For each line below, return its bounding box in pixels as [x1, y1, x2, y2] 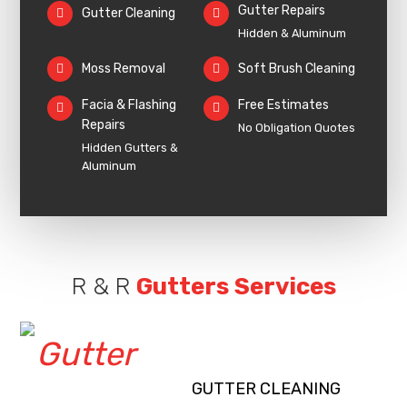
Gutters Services [135, 272, 336, 301]
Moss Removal [82, 60, 166, 76]
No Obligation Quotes [238, 120, 355, 134]
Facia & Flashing [82, 96, 177, 113]
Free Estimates [238, 96, 329, 113]
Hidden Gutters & [82, 140, 179, 154]
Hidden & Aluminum [238, 25, 346, 40]
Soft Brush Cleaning [238, 60, 355, 76]
